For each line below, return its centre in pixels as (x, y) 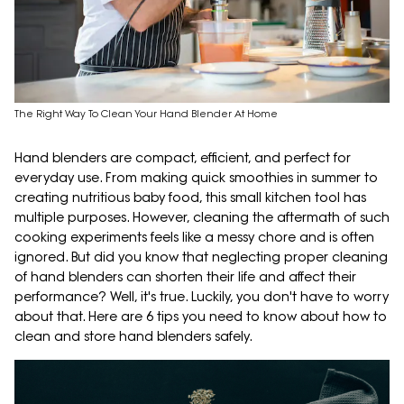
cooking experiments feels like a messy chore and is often (194, 238)
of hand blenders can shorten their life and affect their (185, 277)
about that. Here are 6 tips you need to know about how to (201, 317)
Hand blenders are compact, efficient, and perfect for (183, 158)
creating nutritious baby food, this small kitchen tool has (190, 198)
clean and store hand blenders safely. (135, 337)
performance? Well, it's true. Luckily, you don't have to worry (202, 297)
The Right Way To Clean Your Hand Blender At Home (146, 114)
